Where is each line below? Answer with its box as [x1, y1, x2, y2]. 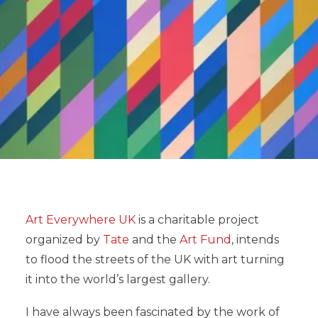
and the [129, 233, 180, 246]
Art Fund [180, 233, 231, 246]
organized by [26, 233, 103, 246]
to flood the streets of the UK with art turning [26, 253, 285, 266]
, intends [231, 233, 279, 246]
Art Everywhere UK [26, 213, 138, 226]
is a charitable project [138, 213, 259, 226]
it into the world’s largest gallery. [26, 273, 210, 286]
